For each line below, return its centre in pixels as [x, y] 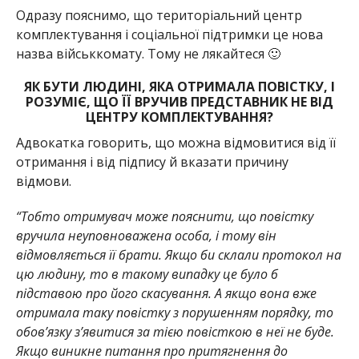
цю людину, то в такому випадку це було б [147, 274]
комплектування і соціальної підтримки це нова [169, 34]
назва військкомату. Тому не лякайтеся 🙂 [148, 53]
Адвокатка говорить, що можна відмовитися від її [175, 142]
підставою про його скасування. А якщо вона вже [166, 293]
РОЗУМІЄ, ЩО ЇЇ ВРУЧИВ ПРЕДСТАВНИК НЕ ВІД [179, 101]
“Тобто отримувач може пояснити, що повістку [164, 216]
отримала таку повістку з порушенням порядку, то [174, 312]
